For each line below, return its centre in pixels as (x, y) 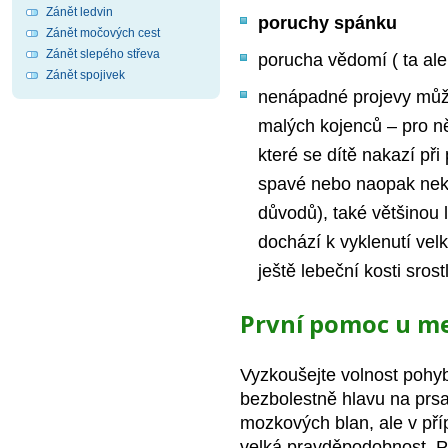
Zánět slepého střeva (103, 54)
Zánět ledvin (79, 12)
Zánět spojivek (85, 75)
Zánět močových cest (103, 33)
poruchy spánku (327, 23)
